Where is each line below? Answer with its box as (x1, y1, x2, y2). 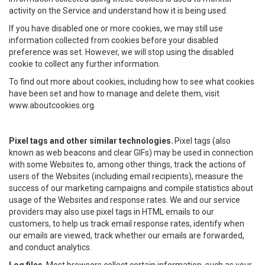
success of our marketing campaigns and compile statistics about (9, 183, 253, 193)
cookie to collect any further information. (9, 59, 160, 69)
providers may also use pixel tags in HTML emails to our (9, 207, 214, 216)
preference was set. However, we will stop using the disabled (9, 47, 234, 57)
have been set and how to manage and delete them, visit (9, 89, 219, 98)
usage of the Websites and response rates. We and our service (9, 195, 240, 205)
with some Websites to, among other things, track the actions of (9, 160, 246, 169)
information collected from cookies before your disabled (9, 35, 218, 45)
